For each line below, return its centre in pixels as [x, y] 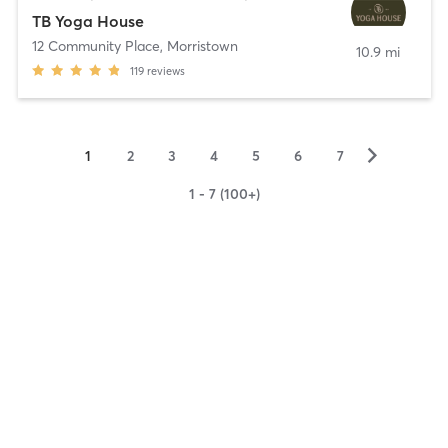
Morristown [202, 45]
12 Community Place [95, 45]
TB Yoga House [87, 20]
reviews [165, 70]
